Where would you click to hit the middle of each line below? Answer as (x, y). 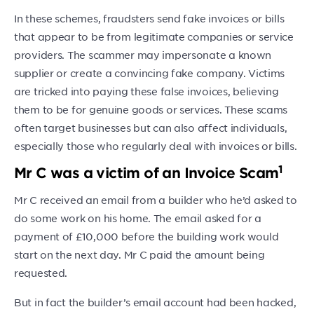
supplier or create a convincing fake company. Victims (150, 73)
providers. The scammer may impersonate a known (143, 55)
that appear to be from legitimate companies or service (154, 36)
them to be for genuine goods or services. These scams (151, 109)
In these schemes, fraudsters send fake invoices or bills (149, 18)
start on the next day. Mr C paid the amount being (139, 254)
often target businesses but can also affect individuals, (151, 128)
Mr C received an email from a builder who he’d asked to (156, 200)
